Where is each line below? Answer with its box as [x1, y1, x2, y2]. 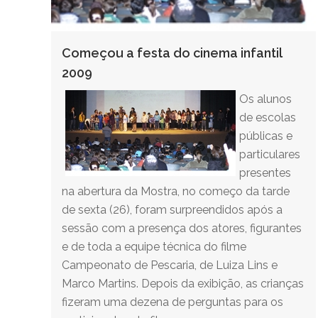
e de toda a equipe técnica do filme [62, 240, 246, 254]
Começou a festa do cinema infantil [62, 45, 282, 61]
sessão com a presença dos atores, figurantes [62, 221, 302, 236]
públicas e [239, 129, 292, 143]
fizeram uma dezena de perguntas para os [62, 295, 283, 309]
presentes [239, 166, 291, 180]
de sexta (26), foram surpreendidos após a [62, 203, 283, 217]
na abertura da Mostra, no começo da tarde [62, 185, 290, 199]
